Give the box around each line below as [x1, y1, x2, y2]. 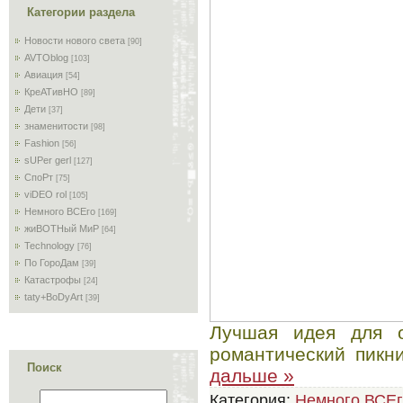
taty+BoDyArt [24, 291, 83, 302]
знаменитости [24, 121, 88, 131]
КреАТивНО [24, 86, 78, 97]
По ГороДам [24, 257, 79, 268]
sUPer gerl [24, 155, 71, 166]
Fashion [24, 138, 59, 148]
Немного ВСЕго [24, 206, 95, 217]
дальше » [210, 364, 294, 386]
